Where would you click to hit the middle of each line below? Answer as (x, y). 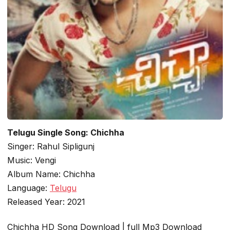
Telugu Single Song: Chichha (66, 132)
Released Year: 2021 (46, 202)
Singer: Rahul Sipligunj (51, 146)
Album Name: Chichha (51, 174)
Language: (28, 188)
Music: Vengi (32, 160)
